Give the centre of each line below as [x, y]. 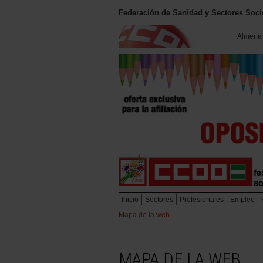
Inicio [130, 200]
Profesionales [202, 200]
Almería [249, 36]
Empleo [242, 200]
